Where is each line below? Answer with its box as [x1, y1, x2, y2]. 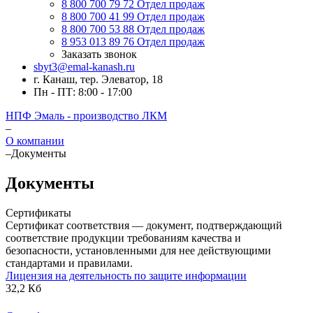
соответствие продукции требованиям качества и [6, 231, 241, 244]
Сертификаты [6, 206, 71, 219]
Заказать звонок [61, 48, 137, 60]
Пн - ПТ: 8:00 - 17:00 [34, 86, 132, 98]
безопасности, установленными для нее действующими [6, 244, 271, 256]
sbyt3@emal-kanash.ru [34, 61, 135, 73]
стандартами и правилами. [6, 256, 133, 269]
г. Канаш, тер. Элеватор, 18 [34, 73, 163, 85]
